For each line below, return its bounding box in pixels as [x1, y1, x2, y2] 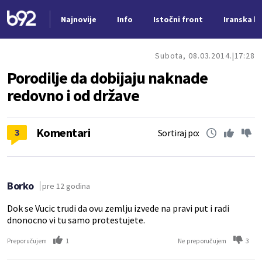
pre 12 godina [42, 180, 90, 191]
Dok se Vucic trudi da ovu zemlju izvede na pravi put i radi [7, 202, 229, 214]
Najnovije [60, 14, 96, 25]
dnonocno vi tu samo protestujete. [7, 214, 145, 226]
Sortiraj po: [157, 127, 199, 139]
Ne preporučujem [177, 236, 227, 245]
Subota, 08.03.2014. [154, 50, 232, 61]
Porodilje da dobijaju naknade [7, 67, 208, 88]
